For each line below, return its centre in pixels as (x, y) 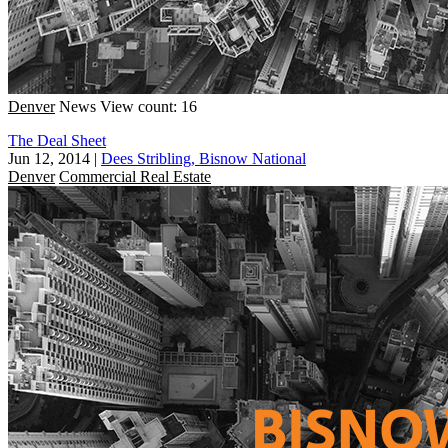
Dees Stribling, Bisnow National (203, 158)
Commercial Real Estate (135, 176)
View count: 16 (148, 106)
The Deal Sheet (57, 140)
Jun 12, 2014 (49, 158)
